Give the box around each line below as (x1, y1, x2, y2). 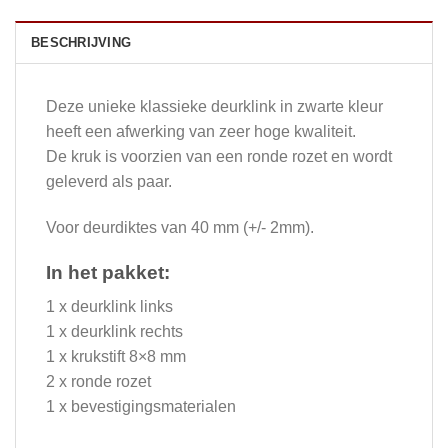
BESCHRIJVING (31, 34, 132, 50)
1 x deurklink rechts (46, 323, 183, 341)
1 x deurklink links (46, 298, 173, 316)
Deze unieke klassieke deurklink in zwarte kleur (46, 97, 383, 115)
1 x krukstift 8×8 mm (46, 348, 186, 366)
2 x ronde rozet (46, 373, 151, 391)
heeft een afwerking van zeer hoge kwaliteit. (46, 122, 356, 140)
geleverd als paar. (46, 172, 172, 190)
